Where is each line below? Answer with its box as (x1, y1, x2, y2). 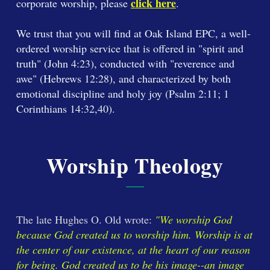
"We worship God (154, 212, 232, 227)
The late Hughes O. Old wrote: (16, 212, 155, 227)
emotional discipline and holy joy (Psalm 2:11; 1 (16, 86, 229, 101)
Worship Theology (46, 149, 224, 181)
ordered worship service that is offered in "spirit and (16, 41, 243, 55)
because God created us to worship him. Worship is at (16, 227, 253, 242)
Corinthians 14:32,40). (16, 101, 115, 116)
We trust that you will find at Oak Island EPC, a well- (16, 26, 251, 40)
